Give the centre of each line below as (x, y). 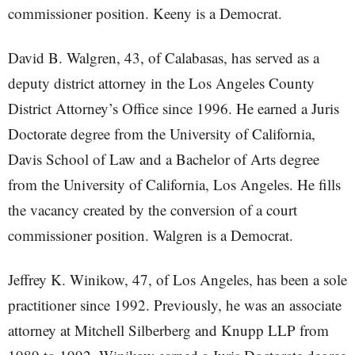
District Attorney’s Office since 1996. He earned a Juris (174, 108)
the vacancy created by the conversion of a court (153, 210)
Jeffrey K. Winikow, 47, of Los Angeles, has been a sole (177, 279)
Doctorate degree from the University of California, (162, 134)
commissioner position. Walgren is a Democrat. (151, 235)
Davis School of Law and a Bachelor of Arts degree (164, 159)
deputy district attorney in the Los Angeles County (161, 83)
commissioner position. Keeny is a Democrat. (145, 13)
